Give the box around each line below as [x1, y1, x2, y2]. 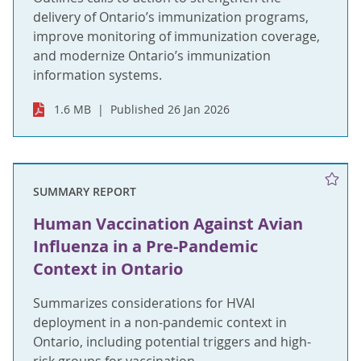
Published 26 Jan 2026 [110, 102, 230, 117]
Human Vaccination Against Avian [33, 213, 303, 234]
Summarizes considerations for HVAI [33, 294, 255, 312]
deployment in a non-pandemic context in [33, 313, 287, 331]
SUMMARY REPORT [33, 184, 136, 199]
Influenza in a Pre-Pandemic [33, 235, 258, 257]
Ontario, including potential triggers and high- [33, 333, 311, 351]
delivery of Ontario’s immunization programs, [33, 8, 309, 26]
